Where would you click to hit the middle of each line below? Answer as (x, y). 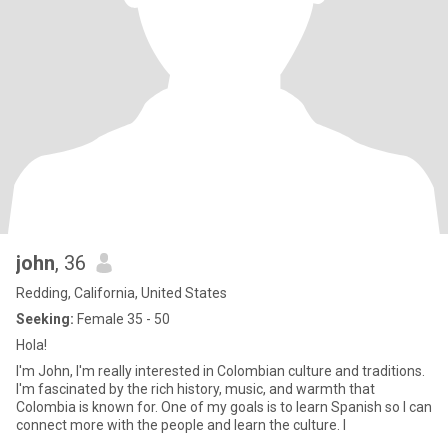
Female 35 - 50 (122, 319)
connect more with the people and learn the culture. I (181, 425)
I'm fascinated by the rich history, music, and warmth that (195, 389)
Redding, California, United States (121, 293)
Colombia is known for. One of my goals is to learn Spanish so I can (224, 407)
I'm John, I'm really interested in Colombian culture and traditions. (220, 371)
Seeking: (45, 319)
